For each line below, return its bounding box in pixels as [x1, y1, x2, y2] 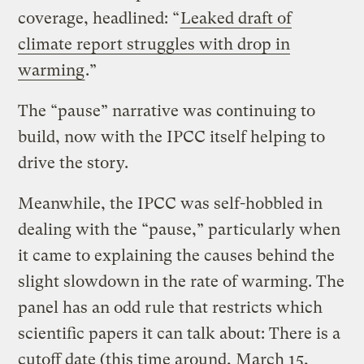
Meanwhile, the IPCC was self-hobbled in [18, 193, 323, 213]
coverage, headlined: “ [18, 8, 180, 28]
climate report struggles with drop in [18, 34, 291, 54]
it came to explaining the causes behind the [18, 245, 336, 265]
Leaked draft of [180, 8, 292, 28]
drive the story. [18, 153, 129, 172]
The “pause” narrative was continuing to [18, 101, 316, 120]
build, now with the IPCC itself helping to [18, 127, 326, 146]
